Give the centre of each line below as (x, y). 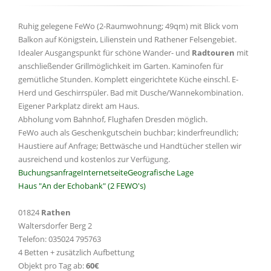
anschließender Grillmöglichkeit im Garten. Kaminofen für (121, 66)
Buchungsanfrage (50, 172)
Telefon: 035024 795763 (60, 239)
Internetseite (104, 172)
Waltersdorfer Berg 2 (55, 226)
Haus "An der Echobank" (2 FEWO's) (82, 186)
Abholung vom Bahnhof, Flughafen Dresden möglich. (113, 119)
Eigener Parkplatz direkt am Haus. (79, 106)
